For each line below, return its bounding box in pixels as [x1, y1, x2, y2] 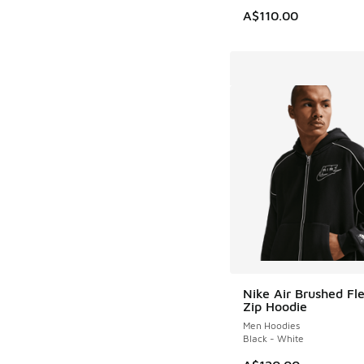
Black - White [242, 331, 304, 344]
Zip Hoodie [242, 298, 307, 314]
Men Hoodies [242, 318, 300, 331]
